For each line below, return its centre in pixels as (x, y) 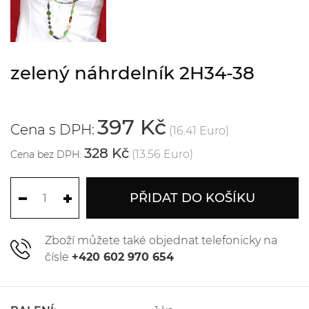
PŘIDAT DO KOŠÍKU (192, 198)
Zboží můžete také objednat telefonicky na (161, 240)
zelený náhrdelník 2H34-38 (132, 73)
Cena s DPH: (52, 129)
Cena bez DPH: (46, 154)
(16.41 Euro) (199, 130)
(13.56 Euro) (162, 154)
